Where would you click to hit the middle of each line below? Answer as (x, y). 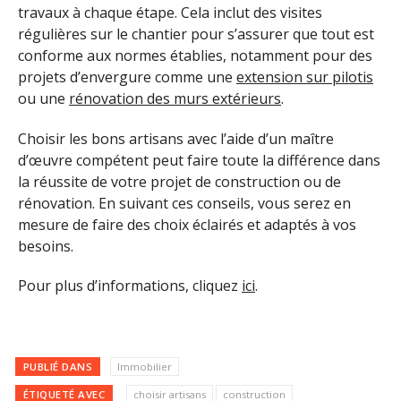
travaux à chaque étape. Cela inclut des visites (170, 12)
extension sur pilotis (305, 77)
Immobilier (144, 366)
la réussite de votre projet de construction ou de (179, 181)
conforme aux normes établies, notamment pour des (195, 55)
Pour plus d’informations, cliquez (130, 286)
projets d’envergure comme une (127, 77)
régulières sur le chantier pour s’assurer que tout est (196, 34)
